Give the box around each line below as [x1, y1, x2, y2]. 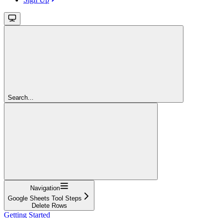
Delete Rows [31, 201, 67, 209]
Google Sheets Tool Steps [8, 194, 82, 202]
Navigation [30, 184, 60, 192]
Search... [8, 93, 34, 101]
